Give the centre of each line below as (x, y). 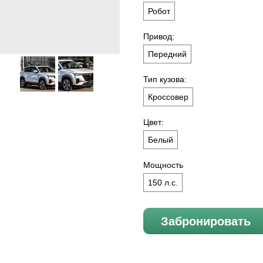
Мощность (163, 165)
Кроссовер (168, 97)
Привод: (159, 37)
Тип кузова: (165, 80)
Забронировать (206, 221)
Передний (167, 54)
